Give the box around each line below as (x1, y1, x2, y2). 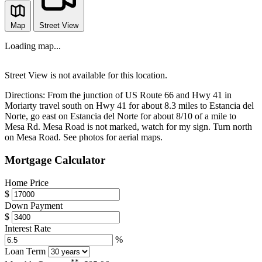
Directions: (5, 90, 45, 101)
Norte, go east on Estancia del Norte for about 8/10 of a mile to (5, 111, 236, 122)
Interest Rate (5, 223, 51, 233)
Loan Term (5, 246, 46, 256)
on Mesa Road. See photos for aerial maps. (5, 132, 163, 143)
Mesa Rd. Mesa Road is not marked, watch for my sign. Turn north (5, 122, 252, 132)
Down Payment (5, 200, 63, 211)
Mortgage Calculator (5, 154, 105, 167)
